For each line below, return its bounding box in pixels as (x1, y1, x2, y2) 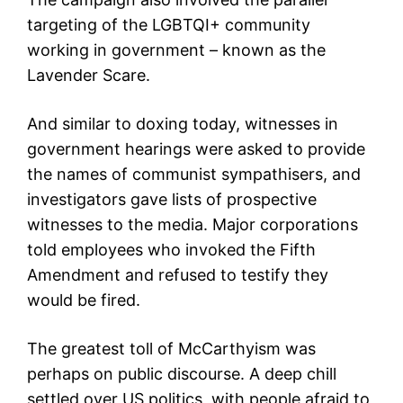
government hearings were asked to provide (27, 139, 365, 159)
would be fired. (27, 291, 140, 310)
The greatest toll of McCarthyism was (27, 339, 316, 359)
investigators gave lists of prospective (27, 190, 317, 210)
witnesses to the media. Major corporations (27, 215, 358, 235)
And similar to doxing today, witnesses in (27, 114, 338, 134)
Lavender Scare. (27, 66, 150, 85)
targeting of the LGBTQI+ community (27, 15, 310, 35)
